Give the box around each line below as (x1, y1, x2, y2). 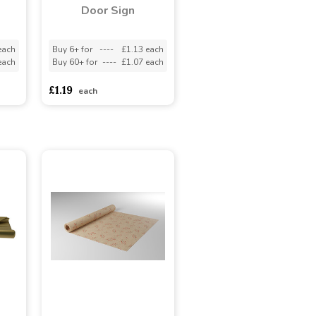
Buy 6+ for (51, 43, 92, 55)
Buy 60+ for (51, 56, 97, 68)
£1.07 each (121, 56, 164, 68)
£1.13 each (121, 43, 164, 55)
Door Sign (80, 2, 135, 18)
